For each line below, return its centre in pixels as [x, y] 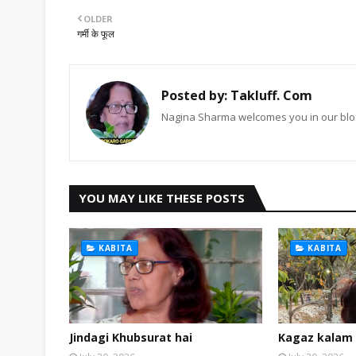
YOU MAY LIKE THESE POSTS [162, 198]
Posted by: [194, 95]
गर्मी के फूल [96, 34]
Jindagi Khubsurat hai [131, 337]
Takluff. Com [270, 95]
